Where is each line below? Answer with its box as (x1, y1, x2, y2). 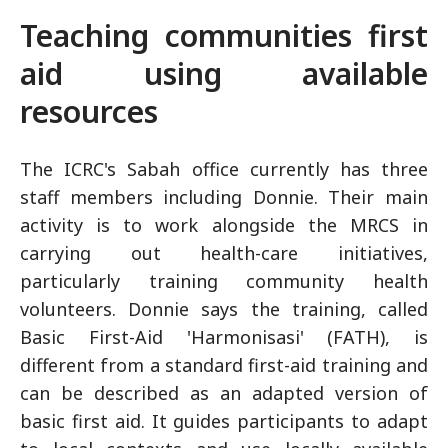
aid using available (20, 53, 428, 94)
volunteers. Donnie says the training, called (20, 297, 428, 321)
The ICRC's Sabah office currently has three (20, 157, 428, 181)
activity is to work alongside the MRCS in (20, 213, 428, 237)
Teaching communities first (20, 15, 428, 56)
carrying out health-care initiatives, (20, 241, 428, 265)
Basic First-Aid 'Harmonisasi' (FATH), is (20, 325, 428, 349)
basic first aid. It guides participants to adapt (20, 409, 428, 433)
